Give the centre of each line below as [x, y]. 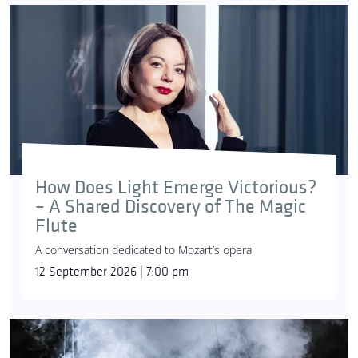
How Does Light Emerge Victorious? [176, 188]
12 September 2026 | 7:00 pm [112, 272]
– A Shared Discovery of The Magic [171, 207]
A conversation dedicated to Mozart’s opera [143, 250]
